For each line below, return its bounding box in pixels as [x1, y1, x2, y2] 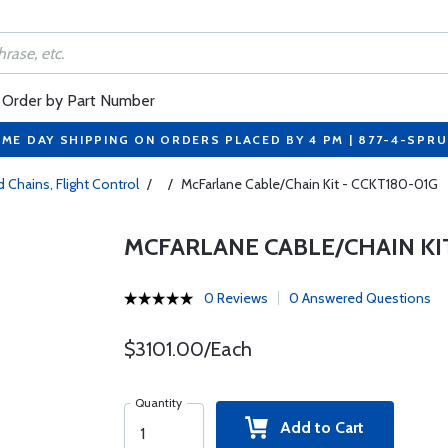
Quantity [134, 395, 182, 410]
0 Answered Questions [288, 289, 431, 307]
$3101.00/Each [123, 337, 252, 361]
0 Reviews [203, 289, 268, 307]
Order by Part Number [2, 91, 155, 110]
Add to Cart [268, 418, 365, 437]
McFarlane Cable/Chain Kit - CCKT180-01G [181, 175, 438, 193]
